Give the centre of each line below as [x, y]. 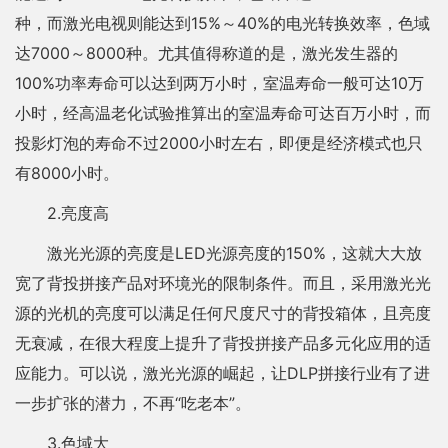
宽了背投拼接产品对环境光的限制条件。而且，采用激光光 [223, 283]
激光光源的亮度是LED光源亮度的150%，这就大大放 [234, 253]
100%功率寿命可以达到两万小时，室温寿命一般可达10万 [219, 83]
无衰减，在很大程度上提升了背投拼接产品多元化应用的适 [223, 343]
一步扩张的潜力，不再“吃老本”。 [133, 403]
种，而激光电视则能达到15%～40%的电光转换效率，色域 [222, 23]
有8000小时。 [67, 173]
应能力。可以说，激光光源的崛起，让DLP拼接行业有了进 [222, 373]
